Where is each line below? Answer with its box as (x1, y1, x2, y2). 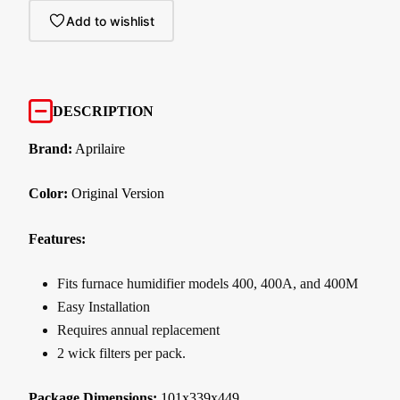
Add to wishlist (66, 12, 154, 29)
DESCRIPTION (53, 103, 154, 119)
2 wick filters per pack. (57, 345, 186, 361)
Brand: (29, 141, 72, 157)
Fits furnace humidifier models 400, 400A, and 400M (57, 275, 358, 291)
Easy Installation (57, 298, 150, 314)
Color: (29, 186, 68, 202)
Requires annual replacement (57, 321, 220, 337)
